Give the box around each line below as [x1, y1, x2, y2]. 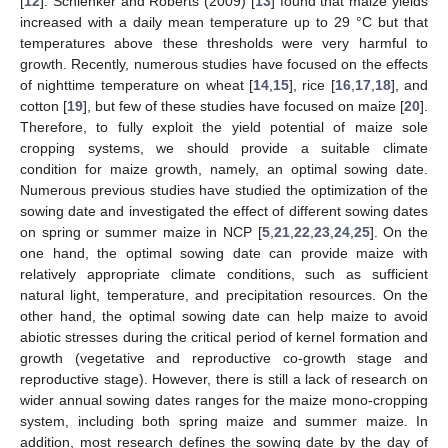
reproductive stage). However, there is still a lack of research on [20, 370, 428, 387]
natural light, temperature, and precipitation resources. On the [20, 286, 428, 303]
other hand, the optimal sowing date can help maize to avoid [20, 307, 428, 324]
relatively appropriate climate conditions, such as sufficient [20, 265, 428, 282]
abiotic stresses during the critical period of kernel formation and [20, 328, 428, 345]
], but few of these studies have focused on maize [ [83, 97, 404, 114]
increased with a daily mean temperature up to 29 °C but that [20, 13, 428, 30]
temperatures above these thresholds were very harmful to [20, 34, 428, 51]
